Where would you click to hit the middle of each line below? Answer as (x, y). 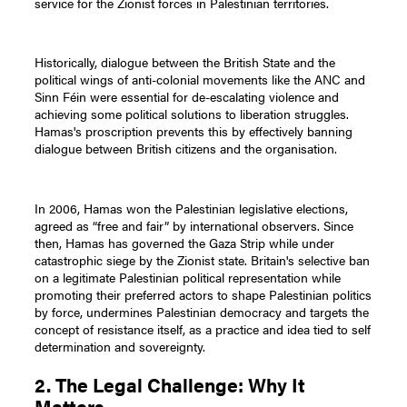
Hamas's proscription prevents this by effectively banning (194, 131)
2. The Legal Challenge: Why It (170, 384)
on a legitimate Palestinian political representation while (188, 278)
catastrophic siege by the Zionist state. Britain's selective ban (203, 260)
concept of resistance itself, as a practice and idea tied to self (203, 329)
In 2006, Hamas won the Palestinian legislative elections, (192, 208)
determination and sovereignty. (120, 347)
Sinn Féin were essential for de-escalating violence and (187, 97)
